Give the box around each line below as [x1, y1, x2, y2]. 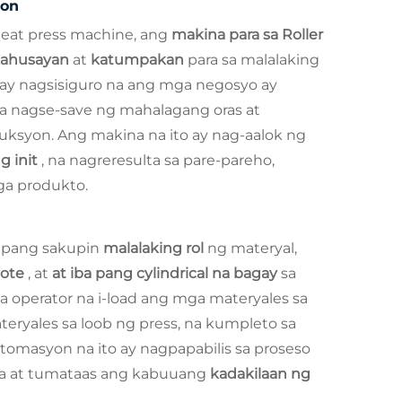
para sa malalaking [188, 50, 319, 68]
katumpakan [91, 50, 188, 68]
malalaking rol [103, 239, 207, 257]
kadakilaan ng [210, 364, 310, 382]
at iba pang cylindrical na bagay [52, 264, 281, 282]
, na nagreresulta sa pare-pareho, [41, 151, 275, 169]
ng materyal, [207, 239, 297, 257]
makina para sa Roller [171, 25, 323, 43]
